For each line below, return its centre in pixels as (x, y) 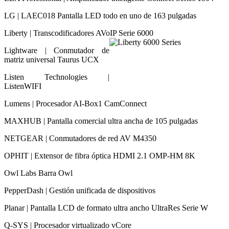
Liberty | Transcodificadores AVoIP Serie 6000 (83, 33)
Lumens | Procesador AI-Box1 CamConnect (75, 103)
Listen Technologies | (57, 77)
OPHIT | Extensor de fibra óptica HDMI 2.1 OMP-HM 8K (100, 155)
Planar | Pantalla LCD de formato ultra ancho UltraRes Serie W (106, 208)
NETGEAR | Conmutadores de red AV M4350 (80, 138)
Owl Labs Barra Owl (38, 173)
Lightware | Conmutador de (57, 50)
